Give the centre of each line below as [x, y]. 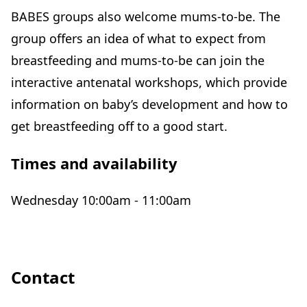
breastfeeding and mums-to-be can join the [138, 60]
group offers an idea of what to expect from [138, 38]
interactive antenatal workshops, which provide [149, 82]
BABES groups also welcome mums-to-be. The [146, 16]
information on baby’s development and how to [149, 104]
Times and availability [94, 163]
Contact [43, 277]
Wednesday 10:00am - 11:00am [101, 200]
